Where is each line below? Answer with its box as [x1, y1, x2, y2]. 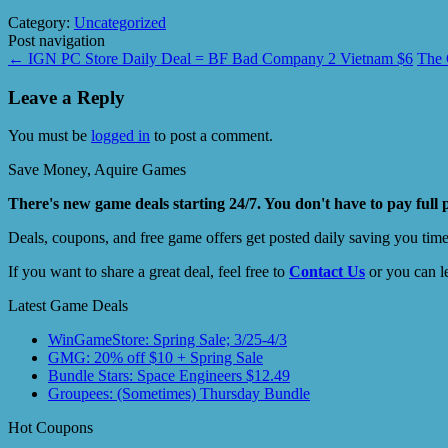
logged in [91, 127, 150, 145]
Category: [8, 13, 74, 31]
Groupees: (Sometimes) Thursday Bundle [48, 385, 310, 403]
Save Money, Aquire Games [8, 161, 186, 179]
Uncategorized [74, 13, 166, 31]
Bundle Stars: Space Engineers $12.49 [48, 367, 290, 385]
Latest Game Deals [8, 297, 128, 315]
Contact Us [289, 263, 365, 281]
